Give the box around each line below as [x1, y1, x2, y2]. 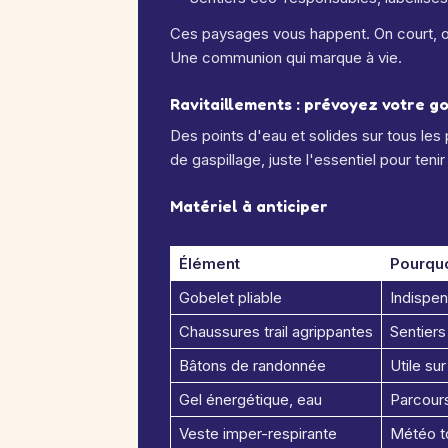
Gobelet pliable [179, 288, 282, 307]
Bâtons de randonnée [179, 356, 326, 375]
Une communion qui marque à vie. [170, 48, 402, 67]
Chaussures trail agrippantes [179, 322, 373, 341]
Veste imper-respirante [179, 424, 337, 443]
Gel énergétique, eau [179, 390, 322, 409]
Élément [179, 254, 240, 273]
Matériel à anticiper [170, 196, 328, 216]
